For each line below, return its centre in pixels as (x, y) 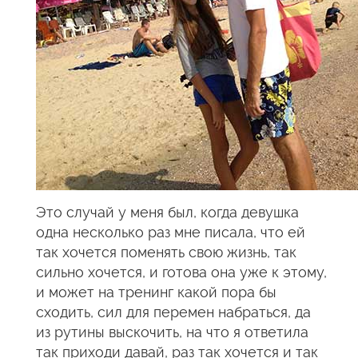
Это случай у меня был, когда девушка (167, 212)
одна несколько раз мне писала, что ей (171, 232)
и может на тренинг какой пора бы (156, 292)
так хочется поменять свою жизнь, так (166, 252)
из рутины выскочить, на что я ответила (172, 332)
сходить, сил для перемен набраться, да (173, 312)
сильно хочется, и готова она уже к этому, (181, 272)
